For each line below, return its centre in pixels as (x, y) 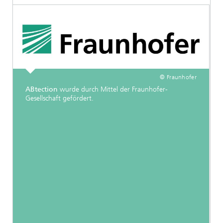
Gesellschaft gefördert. (60, 99)
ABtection (43, 90)
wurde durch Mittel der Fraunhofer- (114, 90)
